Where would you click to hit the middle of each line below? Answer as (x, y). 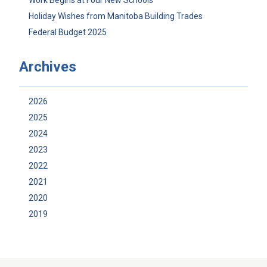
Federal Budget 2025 (68, 32)
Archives (48, 67)
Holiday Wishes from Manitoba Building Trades (116, 16)
